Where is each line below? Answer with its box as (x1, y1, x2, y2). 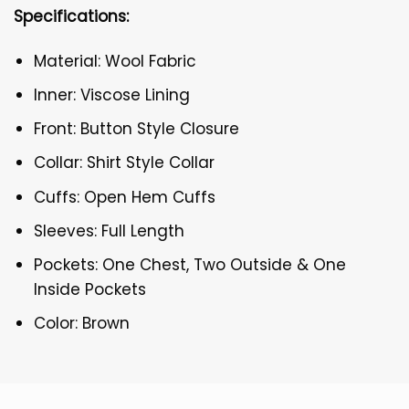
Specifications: (14, 5, 129, 27)
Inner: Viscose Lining (34, 84, 191, 107)
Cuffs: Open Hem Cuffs (34, 185, 216, 208)
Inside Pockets (34, 278, 147, 300)
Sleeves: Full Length (34, 219, 185, 242)
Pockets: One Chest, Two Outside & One (34, 254, 347, 276)
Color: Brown (34, 312, 131, 335)
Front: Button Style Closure (34, 118, 240, 141)
